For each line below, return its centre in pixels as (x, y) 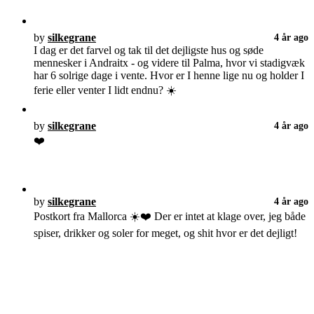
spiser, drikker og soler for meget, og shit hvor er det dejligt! (165, 233)
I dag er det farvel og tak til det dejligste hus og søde (149, 50)
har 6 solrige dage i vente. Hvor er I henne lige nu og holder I (169, 76)
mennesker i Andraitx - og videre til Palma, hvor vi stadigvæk (169, 63)
